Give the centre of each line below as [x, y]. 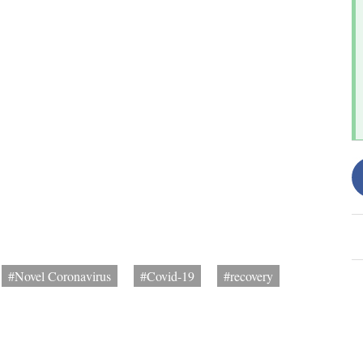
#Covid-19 [167, 276]
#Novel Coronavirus [60, 276]
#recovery [248, 276]
